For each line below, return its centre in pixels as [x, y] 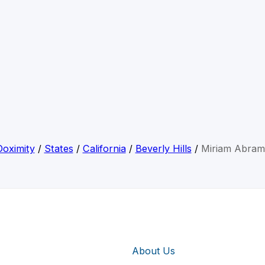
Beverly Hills [163, 149]
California [104, 149]
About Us [153, 251]
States [59, 149]
